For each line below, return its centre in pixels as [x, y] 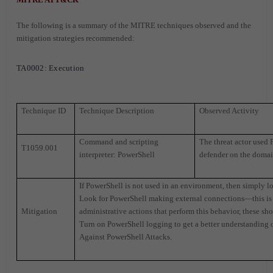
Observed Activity [229, 111]
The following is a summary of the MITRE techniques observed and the [134, 26]
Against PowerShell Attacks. [126, 237]
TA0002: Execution [51, 68]
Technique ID [44, 111]
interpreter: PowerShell [117, 155]
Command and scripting [119, 142]
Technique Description [117, 111]
